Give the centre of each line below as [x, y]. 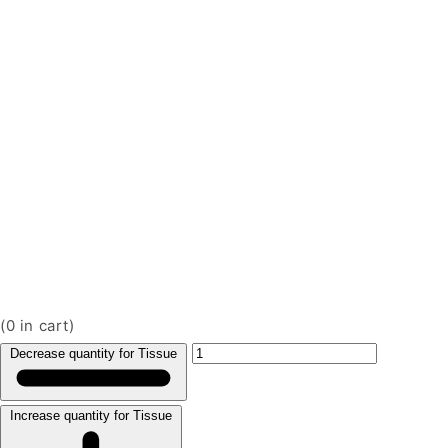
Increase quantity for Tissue [91, 416]
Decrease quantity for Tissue [93, 353]
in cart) [45, 325]
